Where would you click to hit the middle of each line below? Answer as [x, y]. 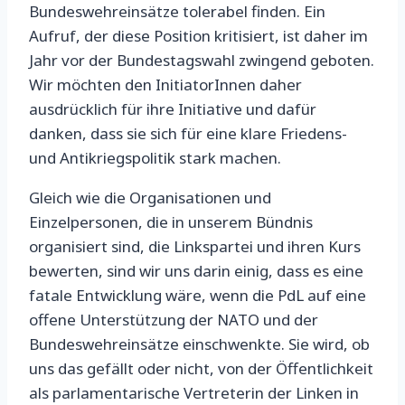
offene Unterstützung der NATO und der [174, 320]
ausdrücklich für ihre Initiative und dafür [173, 109]
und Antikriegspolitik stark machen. [155, 158]
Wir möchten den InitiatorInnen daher [165, 85]
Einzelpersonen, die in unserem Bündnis [171, 222]
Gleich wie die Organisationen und [150, 198]
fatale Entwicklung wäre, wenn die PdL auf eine [198, 296]
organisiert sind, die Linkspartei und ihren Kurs [195, 247]
